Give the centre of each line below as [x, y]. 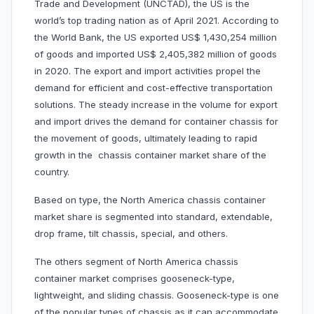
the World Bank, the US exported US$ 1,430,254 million [156, 37]
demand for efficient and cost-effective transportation [153, 88]
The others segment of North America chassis [136, 262]
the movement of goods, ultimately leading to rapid [146, 138]
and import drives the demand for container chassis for [156, 122]
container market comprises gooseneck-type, [135, 279]
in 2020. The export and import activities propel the [148, 71]
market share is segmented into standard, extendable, [153, 217]
